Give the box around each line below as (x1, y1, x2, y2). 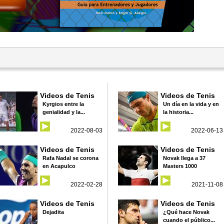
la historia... (163, 108, 193, 115)
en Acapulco (42, 162, 75, 169)
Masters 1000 (163, 162, 197, 169)
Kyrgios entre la (42, 100, 84, 107)
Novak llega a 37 (163, 154, 205, 161)
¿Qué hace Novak (163, 208, 209, 215)
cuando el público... (163, 216, 215, 223)
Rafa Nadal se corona (42, 154, 98, 161)
